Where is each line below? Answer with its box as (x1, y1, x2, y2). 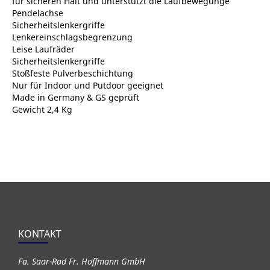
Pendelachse (12, 7, 63, 19)
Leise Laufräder (12, 43, 75, 55)
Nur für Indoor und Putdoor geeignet (12, 80, 163, 92)
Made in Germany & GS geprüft (12, 92, 139, 104)
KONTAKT (18, 227, 61, 241)
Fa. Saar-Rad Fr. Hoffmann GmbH (18, 256, 145, 268)
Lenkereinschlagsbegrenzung (12, 31, 133, 43)
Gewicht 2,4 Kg (12, 104, 72, 116)
